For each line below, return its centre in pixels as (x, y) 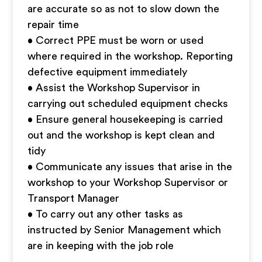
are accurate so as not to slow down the (124, 9)
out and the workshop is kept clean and (121, 135)
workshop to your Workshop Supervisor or (128, 182)
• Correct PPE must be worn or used (116, 40)
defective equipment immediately (108, 72)
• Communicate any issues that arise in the (130, 167)
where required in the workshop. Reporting (130, 56)
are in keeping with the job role (101, 246)
